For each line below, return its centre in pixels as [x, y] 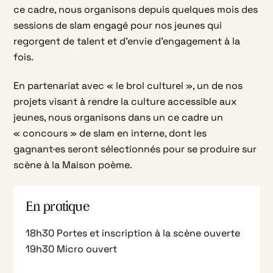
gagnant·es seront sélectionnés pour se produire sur [135, 149]
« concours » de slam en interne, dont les [110, 133]
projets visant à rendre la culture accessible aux [125, 101]
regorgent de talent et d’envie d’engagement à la [127, 41]
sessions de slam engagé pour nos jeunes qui [118, 26]
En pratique [58, 207]
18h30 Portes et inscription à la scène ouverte [133, 233]
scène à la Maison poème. [73, 165]
